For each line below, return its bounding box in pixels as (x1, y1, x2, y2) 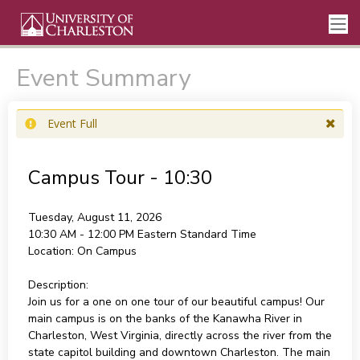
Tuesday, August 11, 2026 (27, 210, 162, 225)
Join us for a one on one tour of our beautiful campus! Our (27, 294, 325, 309)
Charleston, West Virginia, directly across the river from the (27, 328, 332, 343)
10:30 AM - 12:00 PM (27, 227, 137, 242)
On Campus (76, 243, 137, 259)
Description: (27, 277, 88, 292)
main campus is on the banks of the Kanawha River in (27, 311, 302, 326)
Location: (27, 243, 74, 259)
